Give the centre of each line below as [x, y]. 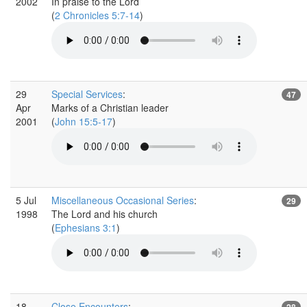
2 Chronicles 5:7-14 [97, 15]
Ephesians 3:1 [86, 227]
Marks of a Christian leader [110, 107]
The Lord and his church [105, 213]
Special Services [87, 94]
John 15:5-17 [84, 121]
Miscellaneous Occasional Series [123, 200]
